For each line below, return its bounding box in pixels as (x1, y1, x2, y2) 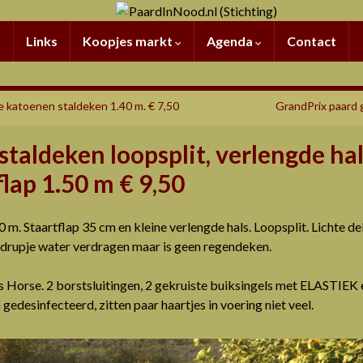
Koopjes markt (83, 32, 175, 49)
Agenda (207, 32, 255, 49)
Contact (287, 32, 336, 49)
